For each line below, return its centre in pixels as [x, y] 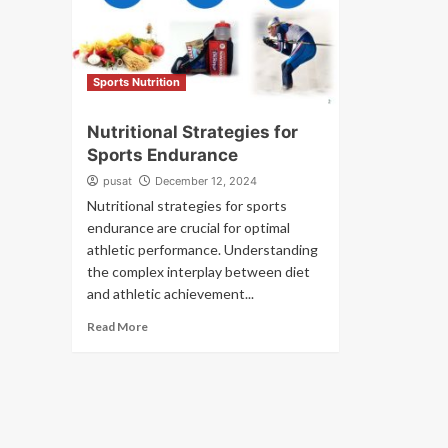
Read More [117, 326]
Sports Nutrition [136, 82]
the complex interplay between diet [198, 271]
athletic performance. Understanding [202, 249]
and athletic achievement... [170, 293]
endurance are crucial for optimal [188, 227]
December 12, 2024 [206, 181]
